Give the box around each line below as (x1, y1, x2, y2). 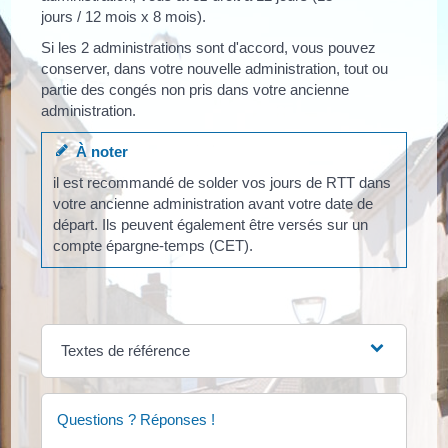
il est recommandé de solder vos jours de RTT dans (53, 174, 392, 192)
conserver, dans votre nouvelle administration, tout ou (41, 60, 389, 78)
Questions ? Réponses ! (57, 410, 216, 428)
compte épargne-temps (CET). (53, 237, 254, 255)
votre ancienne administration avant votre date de (53, 195, 374, 213)
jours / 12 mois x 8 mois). (41, 7, 207, 25)
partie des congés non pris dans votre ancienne (41, 81, 350, 99)
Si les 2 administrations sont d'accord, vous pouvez (41, 39, 377, 57)
